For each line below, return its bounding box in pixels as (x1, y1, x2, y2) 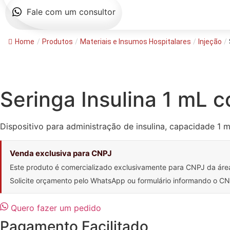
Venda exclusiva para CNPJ (10, 148, 112, 158)
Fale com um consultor (26, 7, 116, 17)
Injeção (198, 37, 222, 46)
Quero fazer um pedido (11, 202, 101, 213)
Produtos (42, 37, 73, 46)
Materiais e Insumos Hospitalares (80, 37, 191, 46)
